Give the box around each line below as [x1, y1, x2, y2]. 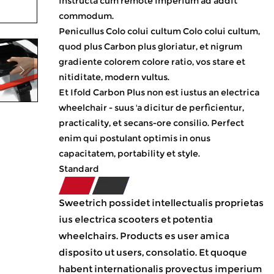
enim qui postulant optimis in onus [58, 133, 210, 144]
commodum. [58, 10, 114, 21]
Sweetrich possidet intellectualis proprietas [58, 197, 264, 209]
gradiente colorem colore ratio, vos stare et [58, 56, 245, 67]
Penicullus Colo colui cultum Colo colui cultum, [58, 26, 260, 37]
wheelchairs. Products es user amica [58, 230, 229, 242]
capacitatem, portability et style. [58, 148, 200, 159]
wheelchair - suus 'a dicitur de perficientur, [58, 102, 244, 113]
